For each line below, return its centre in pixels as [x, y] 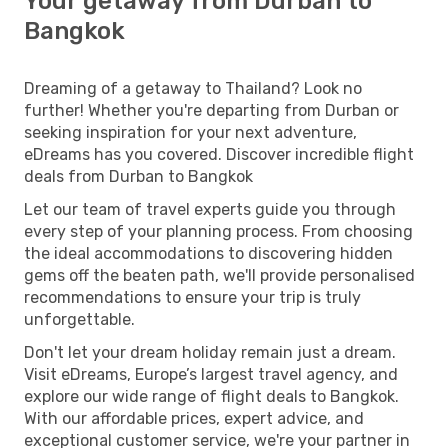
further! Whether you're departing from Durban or [211, 110]
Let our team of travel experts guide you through [210, 209]
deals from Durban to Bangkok [138, 176]
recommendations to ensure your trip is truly [192, 297]
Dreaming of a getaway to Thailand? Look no [193, 88]
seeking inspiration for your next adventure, [190, 132]
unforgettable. [79, 319]
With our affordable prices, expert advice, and [194, 418]
